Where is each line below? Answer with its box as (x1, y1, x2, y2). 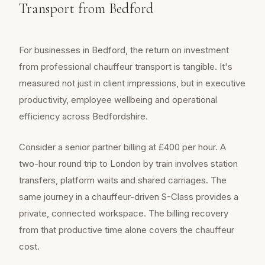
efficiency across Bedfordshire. (19, 111, 148, 122)
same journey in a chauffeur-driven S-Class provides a (19, 191, 238, 203)
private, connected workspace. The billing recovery (19, 208, 228, 219)
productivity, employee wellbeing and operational (19, 94, 217, 106)
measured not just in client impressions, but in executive (19, 77, 245, 89)
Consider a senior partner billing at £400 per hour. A (19, 141, 226, 153)
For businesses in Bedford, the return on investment (19, 44, 229, 56)
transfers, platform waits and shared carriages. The (19, 174, 227, 186)
